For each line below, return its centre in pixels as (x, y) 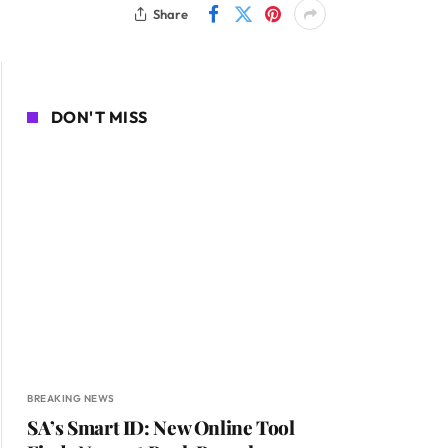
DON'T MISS (99, 117)
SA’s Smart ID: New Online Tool (161, 427)
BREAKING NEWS (71, 399)
